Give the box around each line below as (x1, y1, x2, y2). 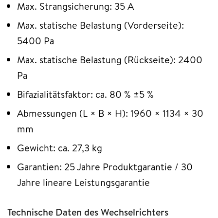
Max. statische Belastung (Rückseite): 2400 (17, 53, 202, 67)
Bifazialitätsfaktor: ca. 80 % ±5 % (17, 88, 154, 101)
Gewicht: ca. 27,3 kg (17, 141, 102, 155)
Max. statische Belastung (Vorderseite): (17, 18, 184, 32)
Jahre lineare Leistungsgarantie (17, 176, 150, 189)
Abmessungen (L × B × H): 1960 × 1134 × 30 (17, 107, 203, 120)
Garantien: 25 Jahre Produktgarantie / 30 (17, 160, 193, 174)
